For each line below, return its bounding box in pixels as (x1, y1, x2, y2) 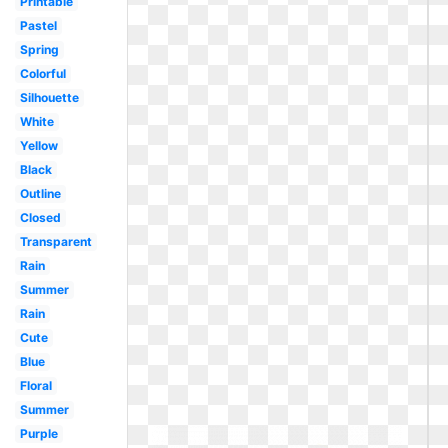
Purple (19, 426, 58, 441)
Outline (19, 186, 61, 201)
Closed (19, 210, 61, 225)
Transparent (19, 234, 92, 249)
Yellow (19, 138, 58, 153)
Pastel (19, 18, 57, 33)
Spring (19, 42, 59, 57)
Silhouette (19, 90, 79, 105)
